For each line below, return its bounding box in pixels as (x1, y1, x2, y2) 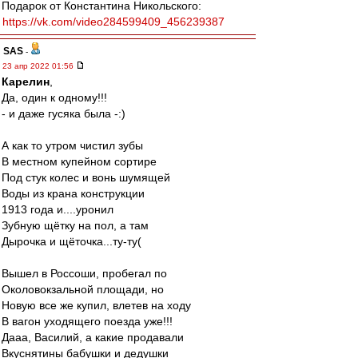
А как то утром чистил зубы (2, 139, 143, 152)
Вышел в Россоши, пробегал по (2, 267, 167, 280)
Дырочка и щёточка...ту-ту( (2, 235, 141, 248)
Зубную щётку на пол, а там (2, 219, 149, 232)
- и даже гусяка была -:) (2, 107, 125, 120)
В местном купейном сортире (2, 155, 157, 168)
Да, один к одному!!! (2, 91, 107, 104)
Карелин (2, 75, 50, 88)
